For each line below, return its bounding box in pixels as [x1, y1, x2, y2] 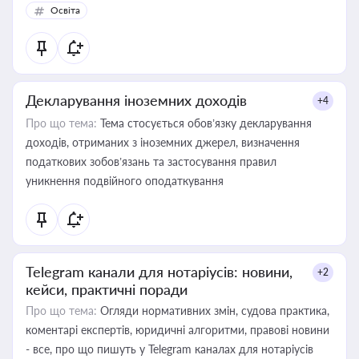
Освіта [50, 4, 80, 16]
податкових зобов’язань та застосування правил [26, 155, 276, 168]
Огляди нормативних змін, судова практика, [97, 304, 329, 317]
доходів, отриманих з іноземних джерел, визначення [26, 135, 300, 149]
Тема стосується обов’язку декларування [97, 116, 312, 130]
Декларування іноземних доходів [26, 91, 247, 109]
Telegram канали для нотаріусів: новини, [26, 263, 292, 280]
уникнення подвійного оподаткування [26, 174, 224, 188]
